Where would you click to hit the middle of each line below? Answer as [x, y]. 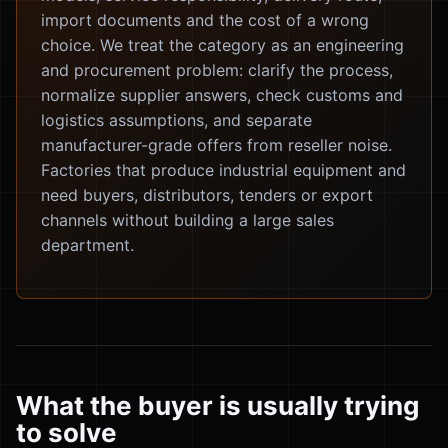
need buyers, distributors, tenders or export [207, 195]
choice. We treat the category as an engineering [222, 45]
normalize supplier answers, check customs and [222, 95]
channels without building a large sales [187, 220]
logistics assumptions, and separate [176, 120]
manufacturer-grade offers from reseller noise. [216, 145]
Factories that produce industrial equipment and [223, 170]
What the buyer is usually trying [217, 405]
